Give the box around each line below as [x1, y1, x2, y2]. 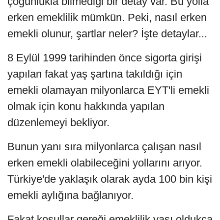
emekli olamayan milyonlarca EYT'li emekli [7, 83, 209, 96]
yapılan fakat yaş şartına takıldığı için [7, 67, 182, 80]
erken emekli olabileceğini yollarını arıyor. [7, 156, 202, 169]
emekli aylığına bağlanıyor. [7, 189, 134, 201]
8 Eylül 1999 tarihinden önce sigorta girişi [7, 51, 202, 64]
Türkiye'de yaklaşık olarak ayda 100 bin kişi [7, 172, 212, 185]
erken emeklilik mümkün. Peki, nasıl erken [7, 11, 207, 24]
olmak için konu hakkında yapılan [7, 100, 165, 112]
